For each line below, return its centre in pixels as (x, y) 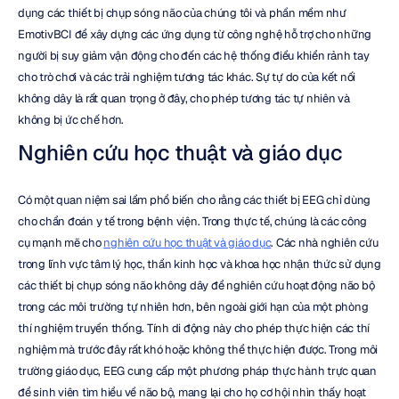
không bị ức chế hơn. (71, 120)
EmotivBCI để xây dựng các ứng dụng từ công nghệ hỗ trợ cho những (195, 34)
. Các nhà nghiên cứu (325, 243)
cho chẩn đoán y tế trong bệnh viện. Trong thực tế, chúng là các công (192, 221)
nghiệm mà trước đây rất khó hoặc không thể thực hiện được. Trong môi (198, 350)
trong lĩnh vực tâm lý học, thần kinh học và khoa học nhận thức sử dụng (199, 264)
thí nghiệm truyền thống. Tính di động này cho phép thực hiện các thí (194, 328)
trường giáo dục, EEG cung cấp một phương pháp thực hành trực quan (197, 371)
